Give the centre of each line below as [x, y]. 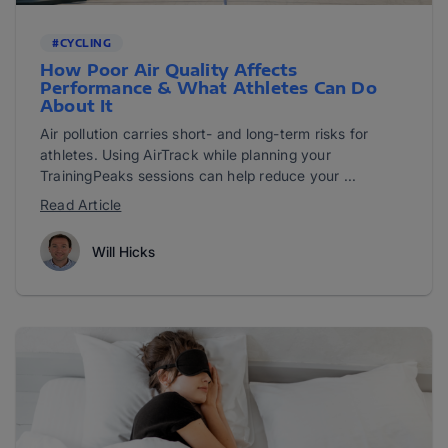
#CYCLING [81, 43]
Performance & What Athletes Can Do [208, 88]
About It [77, 106]
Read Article [81, 205]
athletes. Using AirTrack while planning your [185, 155]
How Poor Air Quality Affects [169, 70]
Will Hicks [123, 251]
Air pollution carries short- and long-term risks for [204, 134]
